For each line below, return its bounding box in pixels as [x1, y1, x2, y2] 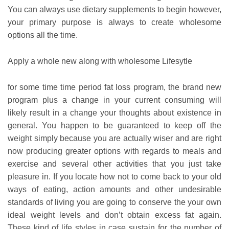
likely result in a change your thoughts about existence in [8, 108, 221, 117]
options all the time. [8, 31, 78, 40]
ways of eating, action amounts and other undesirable [8, 185, 221, 194]
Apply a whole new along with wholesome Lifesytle [8, 57, 192, 65]
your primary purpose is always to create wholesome [8, 18, 221, 27]
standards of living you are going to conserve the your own [8, 197, 221, 207]
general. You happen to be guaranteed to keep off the [8, 121, 221, 130]
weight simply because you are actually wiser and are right [8, 133, 221, 143]
